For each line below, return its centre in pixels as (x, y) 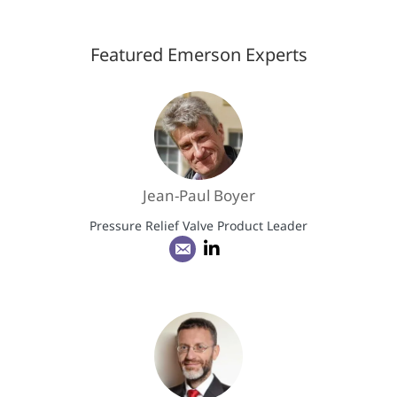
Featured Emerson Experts (198, 55)
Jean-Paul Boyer (198, 196)
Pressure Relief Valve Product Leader (198, 226)
